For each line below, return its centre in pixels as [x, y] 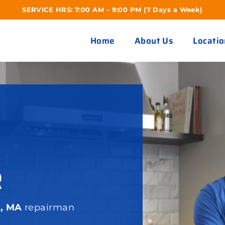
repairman [50, 207]
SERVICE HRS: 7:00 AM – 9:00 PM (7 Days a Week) [113, 10]
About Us [154, 41]
